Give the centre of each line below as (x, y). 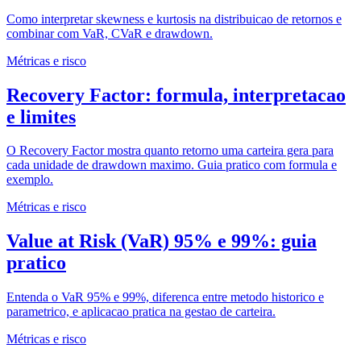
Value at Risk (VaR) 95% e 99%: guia (162, 241)
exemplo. (30, 180)
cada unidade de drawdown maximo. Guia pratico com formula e (172, 165)
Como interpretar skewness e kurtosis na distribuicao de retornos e (174, 19)
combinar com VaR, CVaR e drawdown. (110, 33)
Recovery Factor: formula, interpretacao (176, 95)
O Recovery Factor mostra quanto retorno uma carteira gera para (170, 151)
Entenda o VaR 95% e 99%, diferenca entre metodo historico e (165, 297)
